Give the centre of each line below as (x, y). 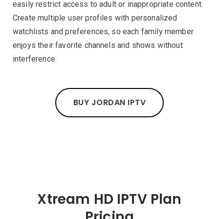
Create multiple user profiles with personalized (95, 18)
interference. (35, 59)
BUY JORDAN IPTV (109, 102)
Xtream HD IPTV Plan (109, 199)
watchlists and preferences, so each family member (103, 32)
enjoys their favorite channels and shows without (98, 45)
